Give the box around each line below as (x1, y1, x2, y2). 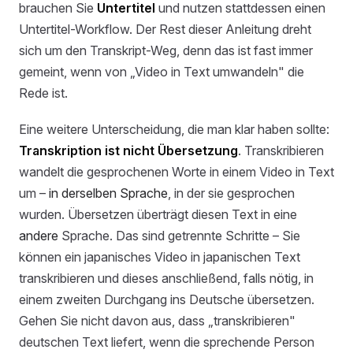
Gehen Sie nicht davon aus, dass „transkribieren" (19, 312, 295, 329)
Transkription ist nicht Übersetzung (19, 142, 238, 158)
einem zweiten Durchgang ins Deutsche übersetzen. (19, 291, 314, 307)
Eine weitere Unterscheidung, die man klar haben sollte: (19, 121, 329, 137)
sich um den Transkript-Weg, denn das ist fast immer (19, 43, 313, 59)
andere (19, 227, 58, 243)
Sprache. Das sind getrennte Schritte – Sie (58, 227, 300, 243)
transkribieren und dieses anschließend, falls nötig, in (19, 269, 314, 286)
